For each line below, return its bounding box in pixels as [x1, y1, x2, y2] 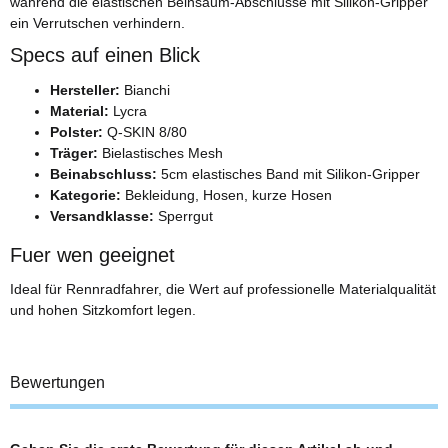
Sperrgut [154, 207, 213, 224]
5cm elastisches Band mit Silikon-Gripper [157, 165, 420, 182]
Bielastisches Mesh [98, 144, 223, 161]
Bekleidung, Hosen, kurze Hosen [121, 186, 332, 203]
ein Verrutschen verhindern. [10, 15, 185, 32]
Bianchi [120, 81, 170, 98]
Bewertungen [10, 374, 105, 392]
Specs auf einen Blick [10, 44, 200, 67]
